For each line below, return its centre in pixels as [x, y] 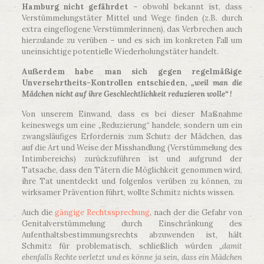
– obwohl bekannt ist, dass [185, 7]
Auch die [38, 212]
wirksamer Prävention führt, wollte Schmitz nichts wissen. [128, 192]
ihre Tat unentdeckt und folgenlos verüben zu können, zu [132, 181]
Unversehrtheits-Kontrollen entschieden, [104, 83]
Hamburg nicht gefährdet [75, 7]
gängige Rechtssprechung [102, 212]
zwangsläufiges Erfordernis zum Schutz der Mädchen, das [132, 136]
